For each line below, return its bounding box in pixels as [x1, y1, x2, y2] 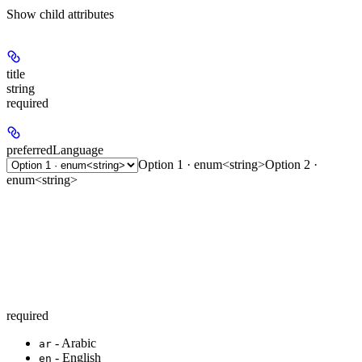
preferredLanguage [6, 143, 103, 158]
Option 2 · [265, 158, 318, 172]
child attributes [40, 7, 114, 22]
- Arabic [52, 336, 96, 351]
